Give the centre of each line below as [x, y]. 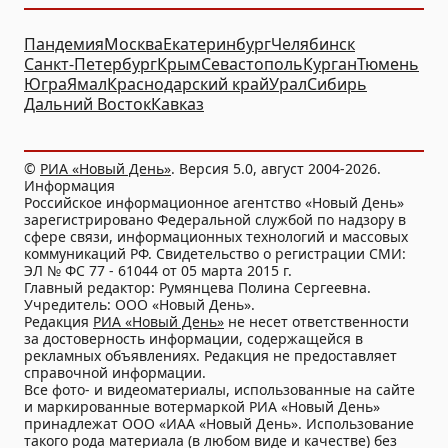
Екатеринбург [217, 44]
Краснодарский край [188, 84]
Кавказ [177, 104]
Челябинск [313, 44]
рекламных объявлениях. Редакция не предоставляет [210, 355]
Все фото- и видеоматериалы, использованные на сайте [219, 389]
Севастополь [252, 64]
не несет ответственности [316, 321]
